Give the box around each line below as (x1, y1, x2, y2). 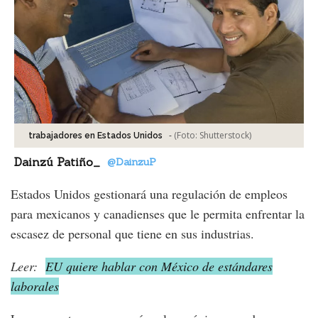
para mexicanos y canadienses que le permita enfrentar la (11, 205, 305, 223)
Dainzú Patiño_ (14, 155, 100, 170)
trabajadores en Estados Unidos (28, 131, 163, 141)
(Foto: (174, 129, 199, 142)
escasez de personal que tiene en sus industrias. (11, 225, 254, 243)
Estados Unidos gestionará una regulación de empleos (11, 185, 287, 203)
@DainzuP (107, 155, 156, 169)
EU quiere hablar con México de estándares (45, 258, 273, 275)
